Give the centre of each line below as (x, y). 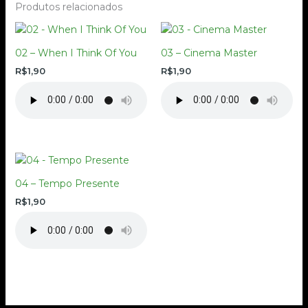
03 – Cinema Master (209, 53)
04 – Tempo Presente (67, 183)
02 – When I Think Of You (76, 53)
